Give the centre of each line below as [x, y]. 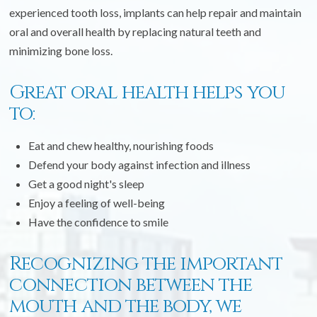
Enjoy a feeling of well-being [96, 202]
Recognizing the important [146, 263]
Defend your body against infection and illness [139, 164]
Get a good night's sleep [86, 183]
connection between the [131, 284]
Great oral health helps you [147, 92]
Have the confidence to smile [98, 221]
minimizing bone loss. [61, 50]
